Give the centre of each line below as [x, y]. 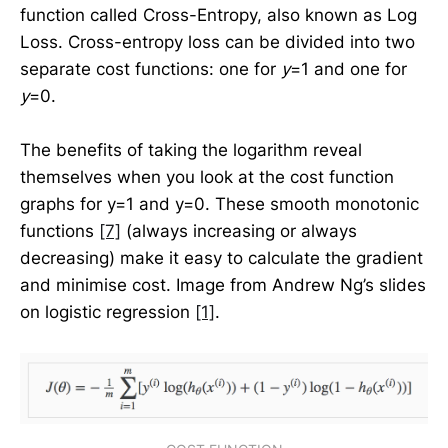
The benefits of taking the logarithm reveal [191, 149]
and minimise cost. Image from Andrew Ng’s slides [223, 284]
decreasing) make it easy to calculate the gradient [221, 257]
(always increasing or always [239, 230]
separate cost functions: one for [150, 68]
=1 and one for [348, 68]
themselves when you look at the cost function [207, 176]
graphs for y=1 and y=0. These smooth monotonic [219, 203]
